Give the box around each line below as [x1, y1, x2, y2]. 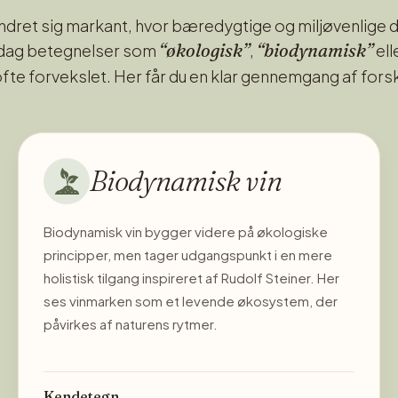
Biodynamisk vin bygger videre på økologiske [44, 222, 328, 240]
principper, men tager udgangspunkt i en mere [44, 245, 332, 263]
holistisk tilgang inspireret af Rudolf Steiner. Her [44, 268, 339, 286]
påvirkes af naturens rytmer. [44, 314, 218, 332]
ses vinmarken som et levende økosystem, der [44, 291, 338, 309]
